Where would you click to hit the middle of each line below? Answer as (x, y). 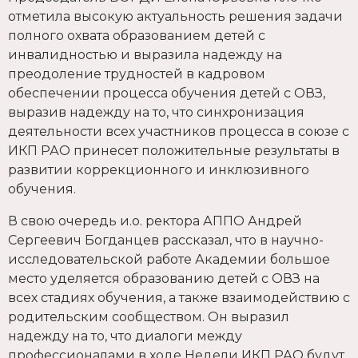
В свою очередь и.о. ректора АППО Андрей (155, 221)
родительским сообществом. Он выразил (149, 317)
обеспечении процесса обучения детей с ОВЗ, (167, 93)
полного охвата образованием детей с (137, 36)
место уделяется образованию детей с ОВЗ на (164, 279)
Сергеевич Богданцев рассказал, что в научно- (166, 241)
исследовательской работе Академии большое (169, 260)
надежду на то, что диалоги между (125, 336)
